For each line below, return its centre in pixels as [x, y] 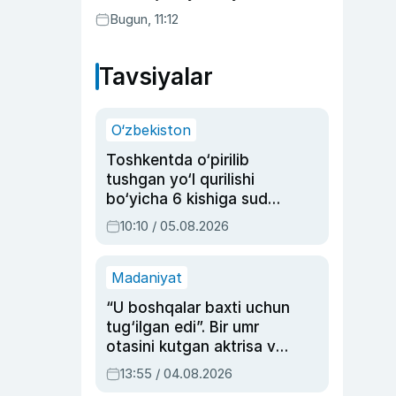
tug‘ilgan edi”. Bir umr [183, 327]
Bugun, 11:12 [144, 19]
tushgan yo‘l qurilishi [180, 179]
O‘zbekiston [151, 130]
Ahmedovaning [160, 385]
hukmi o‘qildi [150, 218]
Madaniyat [147, 278]
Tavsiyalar [156, 76]
